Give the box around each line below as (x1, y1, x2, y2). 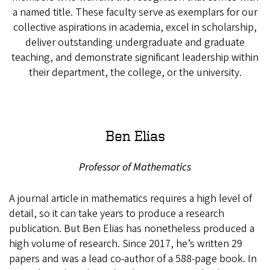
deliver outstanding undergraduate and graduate (25, 35, 245, 51)
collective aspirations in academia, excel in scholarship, (13, 20, 257, 36)
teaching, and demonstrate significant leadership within (11, 50, 259, 66)
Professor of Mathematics (79, 160, 191, 175)
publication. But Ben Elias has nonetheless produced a (9, 221, 254, 237)
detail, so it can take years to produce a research (9, 206, 224, 222)
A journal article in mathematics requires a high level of (9, 191, 252, 207)
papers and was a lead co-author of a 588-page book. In (9, 251, 257, 267)
